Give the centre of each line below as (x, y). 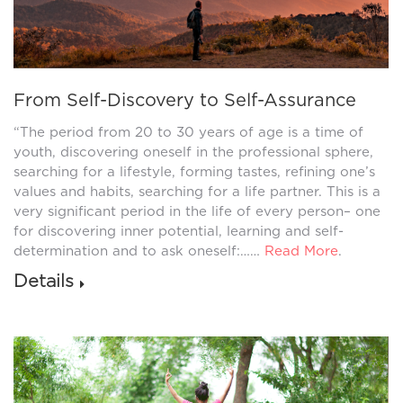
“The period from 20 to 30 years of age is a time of (188, 132)
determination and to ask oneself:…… (139, 251)
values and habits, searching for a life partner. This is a (197, 191)
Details (44, 280)
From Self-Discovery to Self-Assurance (185, 99)
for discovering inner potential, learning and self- (179, 231)
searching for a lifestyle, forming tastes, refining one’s (194, 171)
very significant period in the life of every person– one (197, 211)
